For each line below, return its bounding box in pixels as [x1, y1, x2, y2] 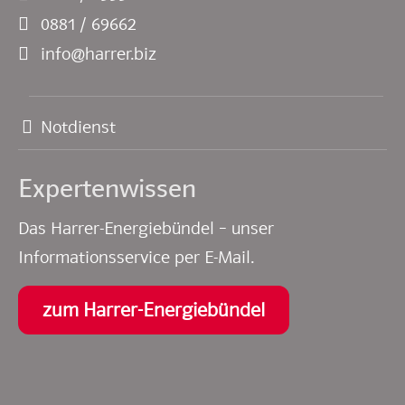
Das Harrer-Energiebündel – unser [18, 217, 274, 240]
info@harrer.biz [41, 42, 156, 65]
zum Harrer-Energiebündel [42, 298, 265, 322]
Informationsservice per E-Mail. [18, 246, 254, 268]
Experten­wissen [18, 173, 196, 204]
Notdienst [41, 116, 116, 138]
